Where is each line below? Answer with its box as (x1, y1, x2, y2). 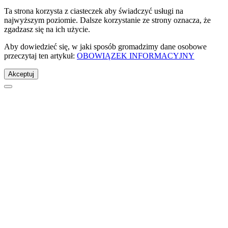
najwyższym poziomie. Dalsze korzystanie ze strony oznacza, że (4, 16, 211, 25)
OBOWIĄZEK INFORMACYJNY (77, 51, 194, 61)
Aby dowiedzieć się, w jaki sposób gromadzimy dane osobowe (4, 42, 207, 51)
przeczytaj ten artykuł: (4, 51, 77, 61)
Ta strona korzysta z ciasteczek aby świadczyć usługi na (4, 7, 183, 16)
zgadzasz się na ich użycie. (4, 25, 90, 34)
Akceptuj (8, 70, 34, 78)
